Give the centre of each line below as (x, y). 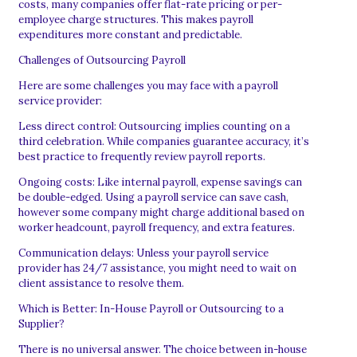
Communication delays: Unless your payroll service (143, 253)
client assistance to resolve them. (101, 283)
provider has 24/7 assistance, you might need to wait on (157, 268)
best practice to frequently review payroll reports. (142, 156)
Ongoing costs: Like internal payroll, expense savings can (160, 182)
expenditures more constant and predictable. (130, 34)
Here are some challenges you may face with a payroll (148, 85)
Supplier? (41, 324)
